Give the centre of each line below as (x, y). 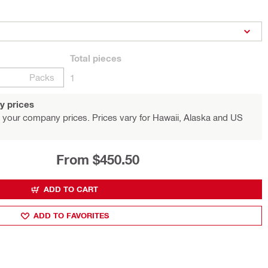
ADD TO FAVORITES (71, 215)
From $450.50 (98, 160)
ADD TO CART (71, 189)
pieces (106, 58)
